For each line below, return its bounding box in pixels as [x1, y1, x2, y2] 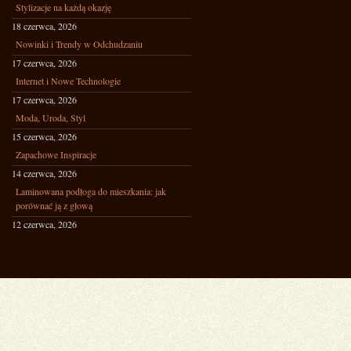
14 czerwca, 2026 [12, 167, 77, 179]
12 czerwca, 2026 [12, 218, 77, 230]
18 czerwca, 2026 [12, 20, 77, 32]
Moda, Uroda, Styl [16, 111, 85, 124]
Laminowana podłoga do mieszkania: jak [16, 185, 166, 197]
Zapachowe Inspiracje [16, 148, 96, 161]
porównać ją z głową [16, 199, 92, 212]
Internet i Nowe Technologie [16, 74, 121, 87]
